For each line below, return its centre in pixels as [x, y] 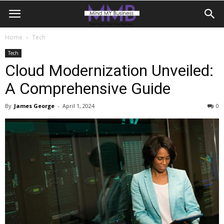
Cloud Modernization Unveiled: [109, 70]
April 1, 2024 [78, 106]
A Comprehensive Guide [88, 88]
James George [34, 106]
